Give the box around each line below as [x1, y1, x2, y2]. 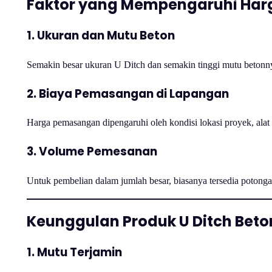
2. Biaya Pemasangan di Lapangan [27, 85, 229, 102]
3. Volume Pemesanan [27, 143, 157, 160]
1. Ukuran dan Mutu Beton [27, 27, 175, 44]
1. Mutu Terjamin [27, 243, 122, 260]
